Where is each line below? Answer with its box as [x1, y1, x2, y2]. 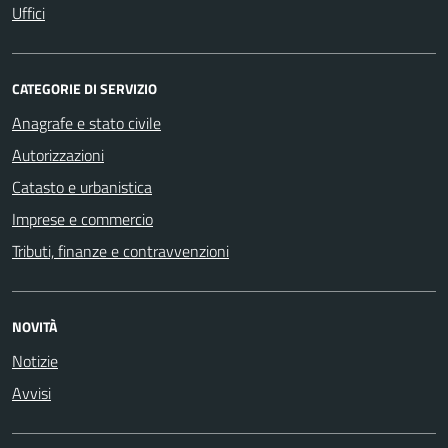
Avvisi [12, 380, 51, 405]
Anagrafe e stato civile [12, 110, 161, 135]
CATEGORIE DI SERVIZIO [12, 77, 157, 99]
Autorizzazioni [12, 142, 104, 167]
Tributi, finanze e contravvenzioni [12, 238, 229, 263]
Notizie [12, 348, 58, 373]
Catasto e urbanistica [12, 174, 152, 199]
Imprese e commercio [12, 206, 153, 231]
